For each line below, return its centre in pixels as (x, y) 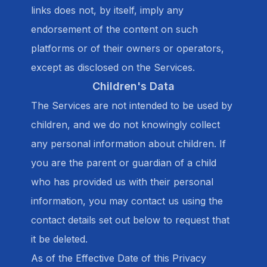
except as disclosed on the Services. (113, 67)
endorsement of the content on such (114, 29)
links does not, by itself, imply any (107, 10)
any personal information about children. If (128, 144)
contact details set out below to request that (130, 220)
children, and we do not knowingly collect (125, 125)
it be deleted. (59, 239)
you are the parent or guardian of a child (124, 163)
